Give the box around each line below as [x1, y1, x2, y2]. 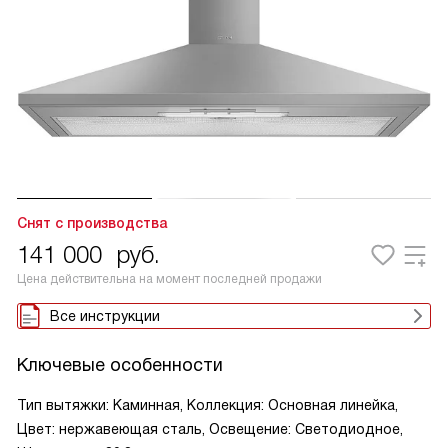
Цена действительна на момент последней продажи [17, 272, 322, 286]
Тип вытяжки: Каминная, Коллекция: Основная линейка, [17, 397, 398, 413]
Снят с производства [17, 215, 167, 231]
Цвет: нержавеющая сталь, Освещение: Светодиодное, [17, 421, 403, 437]
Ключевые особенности [17, 355, 223, 375]
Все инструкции [50, 308, 160, 324]
